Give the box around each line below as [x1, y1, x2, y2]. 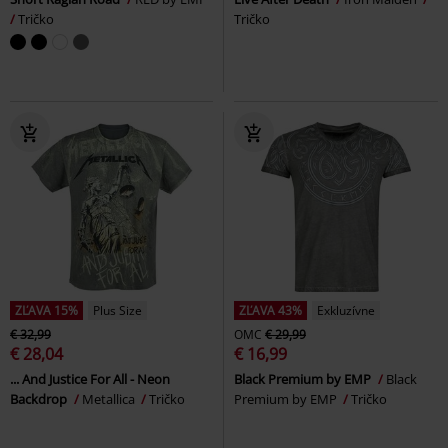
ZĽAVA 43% [239, 301, 302, 319]
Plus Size [93, 301, 142, 319]
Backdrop [10, 389, 70, 408]
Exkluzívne [317, 301, 375, 319]
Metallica [82, 389, 138, 408]
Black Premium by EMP [234, 369, 374, 388]
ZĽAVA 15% [15, 301, 78, 319]
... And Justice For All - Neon [10, 369, 170, 388]
